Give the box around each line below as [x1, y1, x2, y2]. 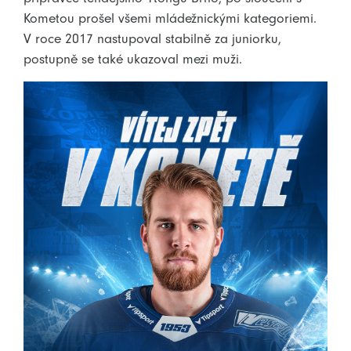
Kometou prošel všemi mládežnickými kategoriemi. [24, 9, 317, 26]
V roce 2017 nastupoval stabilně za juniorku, [24, 30, 281, 46]
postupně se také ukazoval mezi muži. [24, 50, 242, 67]
